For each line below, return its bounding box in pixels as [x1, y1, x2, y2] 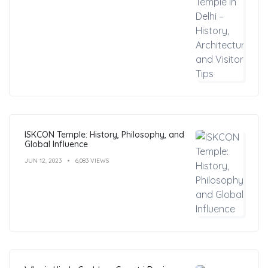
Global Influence [25, 138, 88, 150]
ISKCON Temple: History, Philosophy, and [25, 129, 184, 140]
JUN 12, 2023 [25, 156, 62, 165]
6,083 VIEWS [75, 156, 109, 165]
